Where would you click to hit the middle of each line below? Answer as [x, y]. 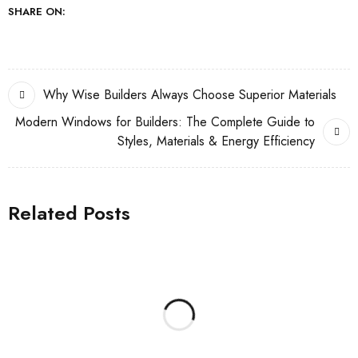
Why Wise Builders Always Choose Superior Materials [190, 95]
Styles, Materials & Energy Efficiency [216, 141]
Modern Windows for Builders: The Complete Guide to [165, 122]
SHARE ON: [37, 12]
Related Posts [69, 213]
